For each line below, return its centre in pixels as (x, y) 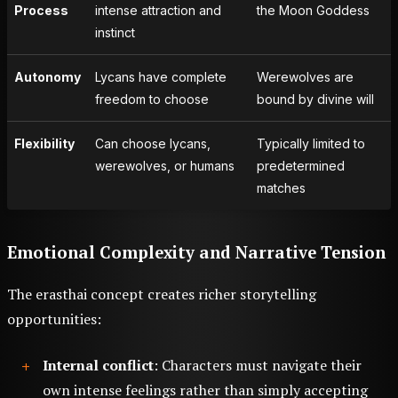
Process (41, 11)
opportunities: (54, 319)
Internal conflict (98, 366)
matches (281, 188)
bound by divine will (315, 99)
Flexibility (44, 144)
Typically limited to (311, 144)
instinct (115, 33)
